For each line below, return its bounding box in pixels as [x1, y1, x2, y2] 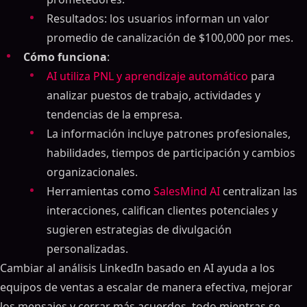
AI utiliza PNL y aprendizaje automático [47, 69, 248, 84]
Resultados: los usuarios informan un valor [47, 11, 269, 26]
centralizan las [220, 184, 297, 199]
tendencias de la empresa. [47, 107, 182, 122]
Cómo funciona [23, 49, 107, 64]
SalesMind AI [153, 184, 220, 199]
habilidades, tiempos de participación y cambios [47, 145, 295, 160]
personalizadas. [47, 241, 128, 256]
